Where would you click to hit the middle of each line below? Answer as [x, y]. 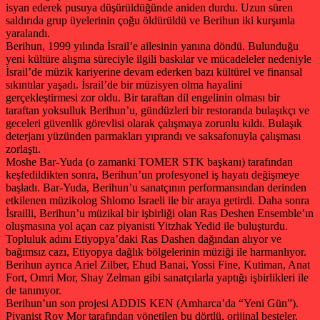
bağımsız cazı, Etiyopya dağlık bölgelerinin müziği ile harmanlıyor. [156, 251]
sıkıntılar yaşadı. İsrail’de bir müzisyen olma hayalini [124, 84]
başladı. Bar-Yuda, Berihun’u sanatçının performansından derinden [156, 187]
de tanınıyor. [34, 290]
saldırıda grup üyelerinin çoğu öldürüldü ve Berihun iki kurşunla [150, 20]
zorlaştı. [23, 149]
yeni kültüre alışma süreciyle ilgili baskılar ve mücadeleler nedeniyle [159, 59]
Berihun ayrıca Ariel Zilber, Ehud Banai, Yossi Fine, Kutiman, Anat [158, 264]
